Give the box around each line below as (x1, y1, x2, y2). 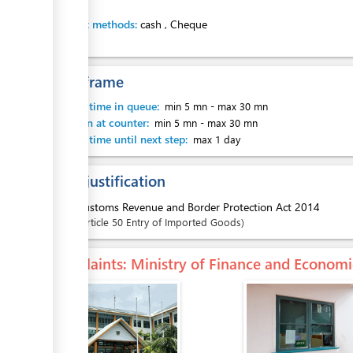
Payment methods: (46, 17, 140, 32)
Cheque (167, 17, 207, 32)
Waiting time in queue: (46, 98, 162, 113)
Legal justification (46, 170, 165, 191)
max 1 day (193, 132, 240, 146)
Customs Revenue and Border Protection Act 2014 (76, 199, 320, 214)
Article (80, 215, 112, 229)
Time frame (46, 71, 124, 91)
